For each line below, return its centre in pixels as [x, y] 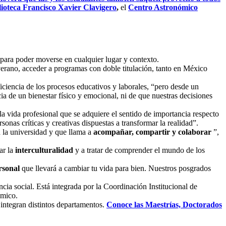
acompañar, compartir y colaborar [152, 132]
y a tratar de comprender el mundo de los [139, 150]
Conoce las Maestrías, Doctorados [164, 204]
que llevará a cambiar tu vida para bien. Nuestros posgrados [115, 168]
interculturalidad [44, 150]
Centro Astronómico [163, 7]
